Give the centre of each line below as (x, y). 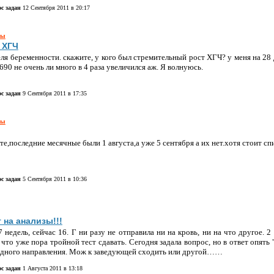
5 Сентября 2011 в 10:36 (54, 179)
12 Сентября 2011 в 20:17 (55, 7)
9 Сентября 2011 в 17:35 (54, 93)
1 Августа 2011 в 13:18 (51, 268)
